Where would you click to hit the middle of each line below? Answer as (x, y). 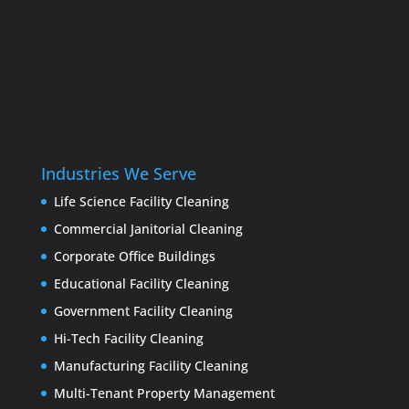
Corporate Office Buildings (134, 256)
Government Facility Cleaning (143, 310)
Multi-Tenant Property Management (164, 393)
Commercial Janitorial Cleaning (148, 228)
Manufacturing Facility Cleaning (151, 365)
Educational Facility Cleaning (141, 283)
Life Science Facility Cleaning (141, 201)
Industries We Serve (118, 173)
